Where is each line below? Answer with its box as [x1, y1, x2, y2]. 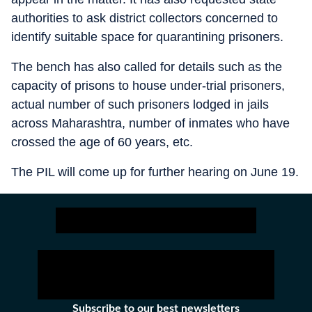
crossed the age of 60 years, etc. [11, 134, 193, 149]
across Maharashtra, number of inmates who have [11, 116, 290, 130]
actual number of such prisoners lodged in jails [11, 97, 269, 111]
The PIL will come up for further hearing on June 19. [11, 164, 299, 179]
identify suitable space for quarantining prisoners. [11, 29, 283, 44]
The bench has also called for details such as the [11, 59, 282, 74]
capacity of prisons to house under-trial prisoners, [11, 78, 285, 93]
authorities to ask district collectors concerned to [11, 10, 278, 25]
